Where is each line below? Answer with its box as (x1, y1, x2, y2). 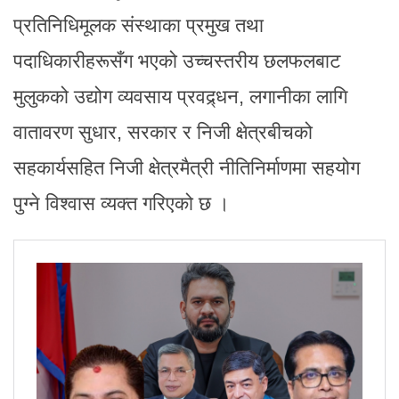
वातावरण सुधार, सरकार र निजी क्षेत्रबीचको (13, 120, 313, 143)
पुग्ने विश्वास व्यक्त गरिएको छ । (13, 191, 230, 215)
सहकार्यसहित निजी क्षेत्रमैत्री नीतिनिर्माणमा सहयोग (13, 156, 360, 179)
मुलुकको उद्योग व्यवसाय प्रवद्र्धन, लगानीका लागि (13, 85, 347, 108)
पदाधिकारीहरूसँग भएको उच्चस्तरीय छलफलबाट (13, 49, 341, 72)
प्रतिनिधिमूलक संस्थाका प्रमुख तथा (13, 13, 264, 37)
